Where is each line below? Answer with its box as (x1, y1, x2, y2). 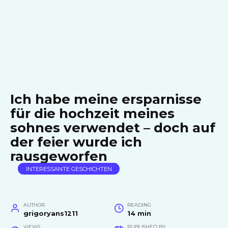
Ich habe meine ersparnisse (10, 91, 202, 107)
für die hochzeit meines (10, 105, 175, 122)
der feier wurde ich (10, 134, 142, 150)
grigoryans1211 (23, 210, 78, 217)
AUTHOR (23, 202, 45, 208)
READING (127, 202, 151, 208)
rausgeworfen (10, 148, 107, 164)
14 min (127, 210, 151, 217)
